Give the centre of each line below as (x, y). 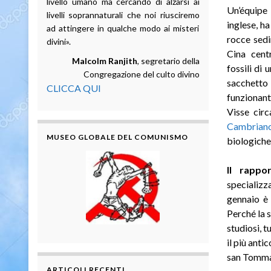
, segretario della (168, 60)
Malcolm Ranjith (104, 60)
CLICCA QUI (74, 88)
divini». (59, 41)
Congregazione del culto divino (141, 74)
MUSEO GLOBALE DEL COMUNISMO (117, 137)
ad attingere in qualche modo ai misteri (123, 28)
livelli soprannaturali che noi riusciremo (123, 15)
